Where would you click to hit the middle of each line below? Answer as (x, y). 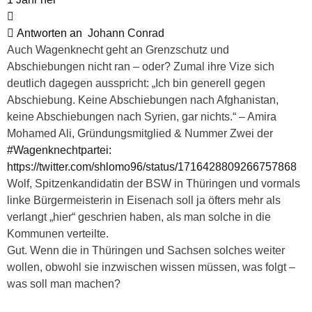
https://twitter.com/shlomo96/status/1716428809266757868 (152, 167)
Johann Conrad (126, 33)
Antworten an (51, 33)
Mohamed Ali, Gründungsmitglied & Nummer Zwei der (140, 134)
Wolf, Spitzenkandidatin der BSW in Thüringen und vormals (154, 184)
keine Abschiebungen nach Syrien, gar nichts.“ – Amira (142, 117)
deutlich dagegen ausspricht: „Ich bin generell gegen (136, 84)
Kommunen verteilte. (58, 234)
